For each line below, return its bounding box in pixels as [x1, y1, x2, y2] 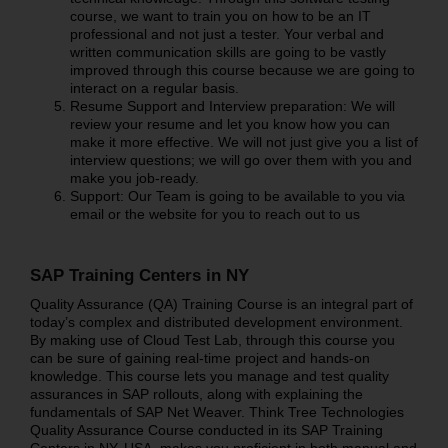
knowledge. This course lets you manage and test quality [29, 367, 389, 384]
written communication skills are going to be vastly [69, 43, 386, 60]
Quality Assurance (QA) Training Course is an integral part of [29, 295, 413, 312]
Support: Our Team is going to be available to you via [69, 187, 405, 204]
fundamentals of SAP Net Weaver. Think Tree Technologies [29, 403, 404, 420]
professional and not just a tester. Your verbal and [69, 25, 384, 42]
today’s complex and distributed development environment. [29, 313, 403, 330]
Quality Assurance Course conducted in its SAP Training [29, 421, 383, 438]
